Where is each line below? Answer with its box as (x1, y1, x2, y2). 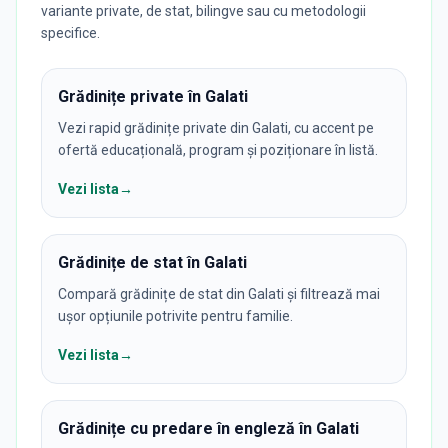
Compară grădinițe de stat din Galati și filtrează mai (58, 285, 380, 302)
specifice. (41, 24, 100, 41)
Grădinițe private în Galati (58, 86, 248, 106)
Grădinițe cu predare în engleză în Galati (58, 418, 359, 438)
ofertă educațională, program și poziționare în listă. (58, 141, 378, 158)
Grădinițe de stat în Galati (58, 252, 247, 272)
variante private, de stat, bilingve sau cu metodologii (41, 2, 366, 19)
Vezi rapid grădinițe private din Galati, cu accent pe (58, 119, 374, 136)
